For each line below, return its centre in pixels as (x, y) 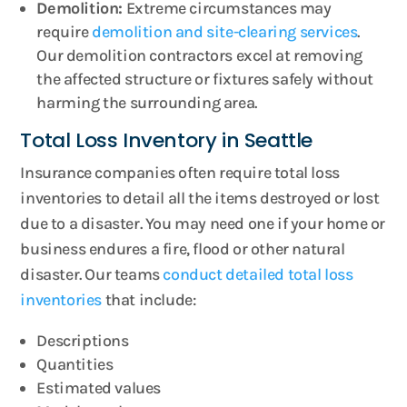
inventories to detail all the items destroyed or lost (200, 198)
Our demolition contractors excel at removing (199, 55)
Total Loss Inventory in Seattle (167, 140)
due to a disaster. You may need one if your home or (203, 223)
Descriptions (83, 341)
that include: (149, 300)
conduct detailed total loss (258, 274)
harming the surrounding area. (147, 103)
